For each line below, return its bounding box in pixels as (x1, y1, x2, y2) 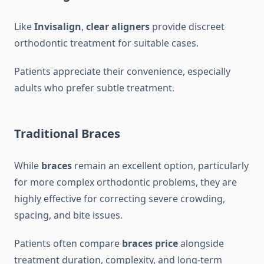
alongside (178, 237, 224, 250)
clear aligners (86, 20, 150, 34)
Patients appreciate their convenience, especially (14, 65, 230, 78)
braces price (122, 237, 178, 250)
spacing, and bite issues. (14, 209, 123, 222)
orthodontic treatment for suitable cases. (14, 37, 199, 50)
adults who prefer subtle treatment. (14, 81, 174, 95)
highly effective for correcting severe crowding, (14, 192, 225, 206)
